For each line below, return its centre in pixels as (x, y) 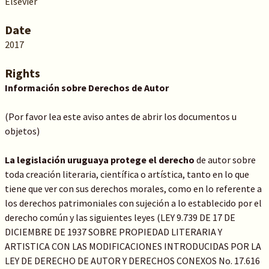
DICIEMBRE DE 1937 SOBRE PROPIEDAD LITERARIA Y (113, 232)
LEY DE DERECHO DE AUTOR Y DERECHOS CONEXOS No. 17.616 (132, 261)
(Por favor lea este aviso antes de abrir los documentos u (120, 116)
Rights (22, 73)
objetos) (22, 131)
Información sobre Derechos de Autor (86, 88)
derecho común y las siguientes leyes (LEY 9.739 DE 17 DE (120, 217)
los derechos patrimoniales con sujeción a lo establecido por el (133, 203)
